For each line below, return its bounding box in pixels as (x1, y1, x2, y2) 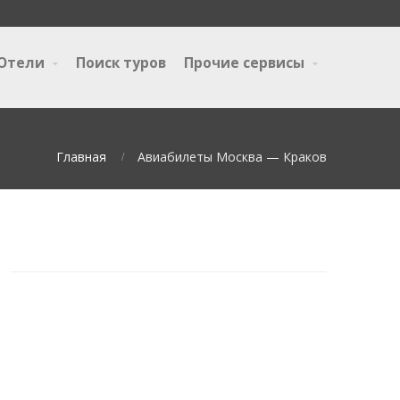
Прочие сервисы (184, 54, 304, 72)
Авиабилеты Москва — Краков (137, 148, 327, 165)
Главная (56, 148, 106, 165)
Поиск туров (76, 54, 166, 72)
